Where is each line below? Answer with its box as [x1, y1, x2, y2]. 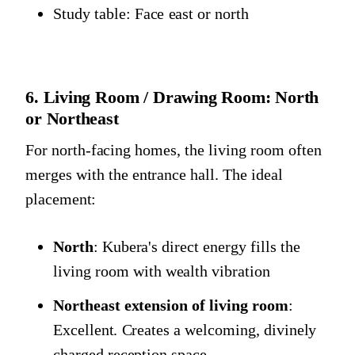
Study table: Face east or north [53, 5, 250, 23]
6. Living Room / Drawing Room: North [25, 86, 319, 107]
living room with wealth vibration [53, 261, 270, 280]
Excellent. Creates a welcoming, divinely [53, 320, 317, 338]
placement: [25, 189, 97, 208]
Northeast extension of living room [53, 296, 288, 314]
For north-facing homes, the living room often [25, 140, 322, 158]
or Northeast [25, 108, 119, 128]
